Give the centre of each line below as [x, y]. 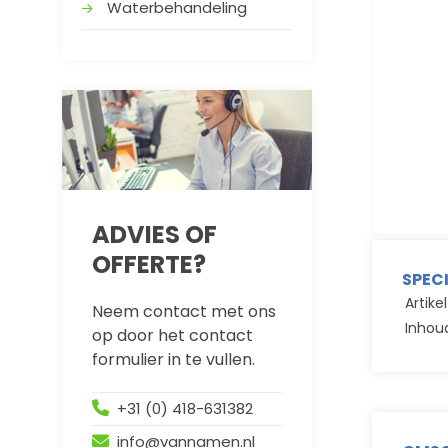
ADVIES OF [154, 234]
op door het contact [172, 335]
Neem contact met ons [184, 311]
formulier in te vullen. [173, 359]
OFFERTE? [149, 264]
